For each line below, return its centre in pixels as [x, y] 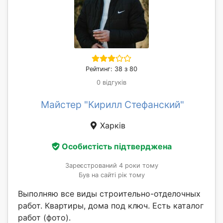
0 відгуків [111, 83]
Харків [111, 126]
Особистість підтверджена [116, 146]
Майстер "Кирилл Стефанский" [112, 105]
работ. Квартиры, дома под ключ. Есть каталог [111, 205]
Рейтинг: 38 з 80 [111, 69]
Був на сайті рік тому [111, 175]
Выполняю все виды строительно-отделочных [109, 193]
